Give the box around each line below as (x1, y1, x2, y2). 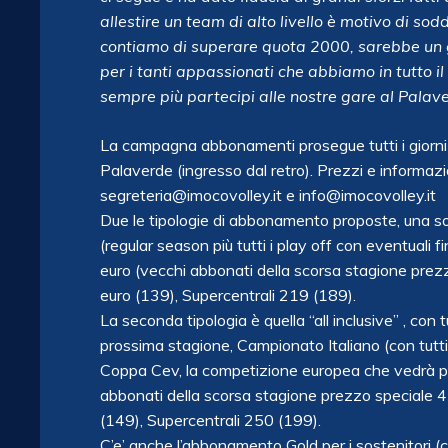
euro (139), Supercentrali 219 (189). (100, 285, 356, 305)
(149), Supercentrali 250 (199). (100, 410, 321, 430)
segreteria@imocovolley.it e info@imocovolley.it (100, 185, 436, 205)
